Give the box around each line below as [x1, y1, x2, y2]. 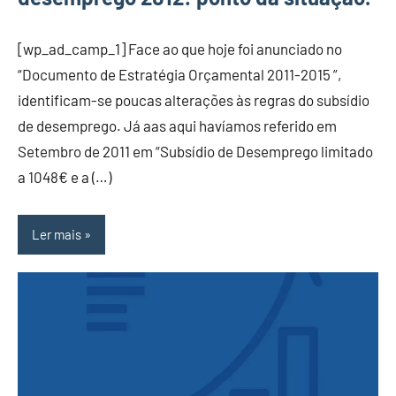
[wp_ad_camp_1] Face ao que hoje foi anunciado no [18, 39, 342, 57]
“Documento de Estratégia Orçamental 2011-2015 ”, [18, 65, 341, 83]
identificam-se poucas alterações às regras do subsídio [18, 90, 369, 109]
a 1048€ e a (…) [18, 167, 111, 186]
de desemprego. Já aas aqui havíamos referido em [18, 116, 337, 134]
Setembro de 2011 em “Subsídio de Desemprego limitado [18, 141, 373, 160]
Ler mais [32, 226, 81, 243]
